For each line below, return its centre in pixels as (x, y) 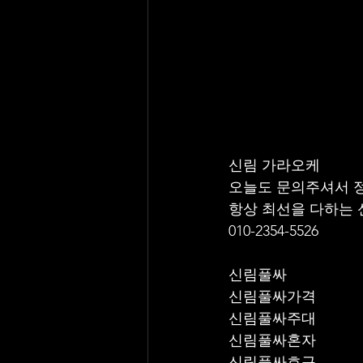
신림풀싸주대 (272, 318)
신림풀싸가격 (272, 297)
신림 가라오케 (276, 165)
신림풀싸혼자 (272, 340)
